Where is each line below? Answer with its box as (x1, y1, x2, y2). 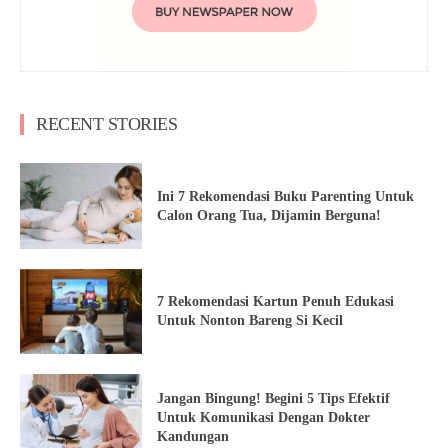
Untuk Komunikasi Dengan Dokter (157, 409, 371, 425)
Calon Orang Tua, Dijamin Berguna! (157, 207, 382, 223)
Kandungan (157, 428, 234, 444)
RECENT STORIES (36, 113, 177, 134)
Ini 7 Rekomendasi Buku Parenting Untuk (157, 188, 415, 204)
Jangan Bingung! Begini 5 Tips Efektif (157, 390, 391, 406)
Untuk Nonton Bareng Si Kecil (157, 313, 344, 329)
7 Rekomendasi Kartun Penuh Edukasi (157, 294, 395, 310)
